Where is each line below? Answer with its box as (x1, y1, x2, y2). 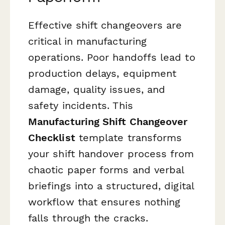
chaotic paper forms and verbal (28, 164, 184, 176)
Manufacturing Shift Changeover (28, 116, 188, 128)
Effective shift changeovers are (28, 19, 182, 32)
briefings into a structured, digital (28, 180, 194, 192)
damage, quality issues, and (28, 83, 166, 96)
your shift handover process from (28, 148, 194, 160)
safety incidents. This (28, 99, 133, 112)
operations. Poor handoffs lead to (28, 51, 195, 64)
